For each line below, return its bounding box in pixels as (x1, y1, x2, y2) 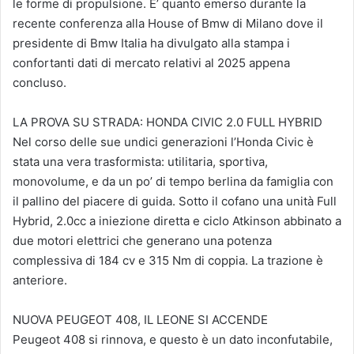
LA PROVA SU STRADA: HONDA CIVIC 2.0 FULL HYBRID (13, 115, 322, 130)
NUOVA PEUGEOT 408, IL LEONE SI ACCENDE (13, 312, 268, 328)
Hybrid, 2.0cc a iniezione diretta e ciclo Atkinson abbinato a (13, 213, 341, 229)
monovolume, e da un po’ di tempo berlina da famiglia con (13, 174, 333, 190)
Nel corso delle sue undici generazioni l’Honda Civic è (13, 134, 314, 150)
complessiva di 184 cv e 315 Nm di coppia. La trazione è (13, 253, 323, 269)
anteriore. (13, 273, 67, 288)
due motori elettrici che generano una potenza (13, 233, 272, 249)
